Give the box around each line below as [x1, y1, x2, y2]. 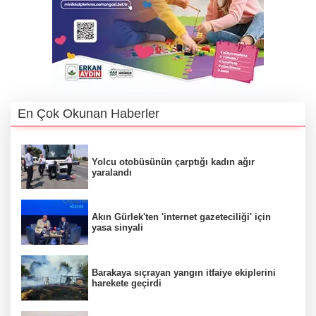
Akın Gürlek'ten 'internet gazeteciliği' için [92, 212, 271, 223]
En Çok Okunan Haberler [18, 106, 159, 121]
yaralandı [92, 166, 132, 178]
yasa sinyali [92, 222, 143, 233]
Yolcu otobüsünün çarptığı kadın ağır [92, 156, 255, 167]
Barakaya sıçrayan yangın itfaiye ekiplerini [92, 267, 276, 278]
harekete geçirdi [92, 277, 162, 288]
